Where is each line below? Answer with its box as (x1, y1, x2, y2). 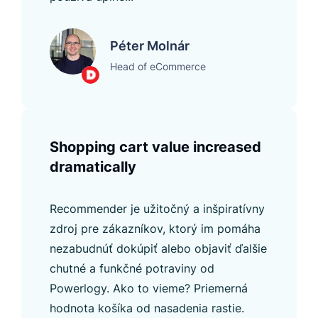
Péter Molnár (110, 38, 190, 53)
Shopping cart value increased (50, 138, 261, 155)
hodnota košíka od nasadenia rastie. (50, 300, 244, 315)
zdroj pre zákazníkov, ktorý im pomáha (50, 221, 261, 236)
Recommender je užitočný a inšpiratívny (50, 201, 265, 216)
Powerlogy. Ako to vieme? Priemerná (50, 280, 248, 295)
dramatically (50, 158, 136, 175)
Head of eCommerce (110, 60, 206, 72)
